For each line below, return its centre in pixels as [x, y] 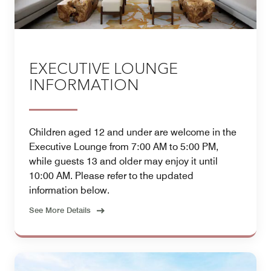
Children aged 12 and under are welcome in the [133, 132]
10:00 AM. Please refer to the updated [111, 176]
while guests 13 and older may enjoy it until [123, 162]
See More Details [60, 210]
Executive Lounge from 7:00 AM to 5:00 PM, [124, 147]
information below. [69, 191]
